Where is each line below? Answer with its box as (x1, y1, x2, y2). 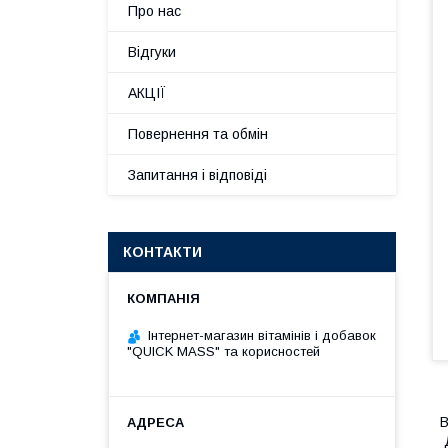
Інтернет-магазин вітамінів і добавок (148, 328, 376, 343)
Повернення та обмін (128, 126, 268, 142)
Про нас (128, 3, 181, 19)
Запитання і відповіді (128, 167, 267, 183)
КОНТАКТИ (123, 244, 202, 260)
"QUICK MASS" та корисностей (127, 344, 320, 359)
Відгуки (128, 44, 176, 60)
